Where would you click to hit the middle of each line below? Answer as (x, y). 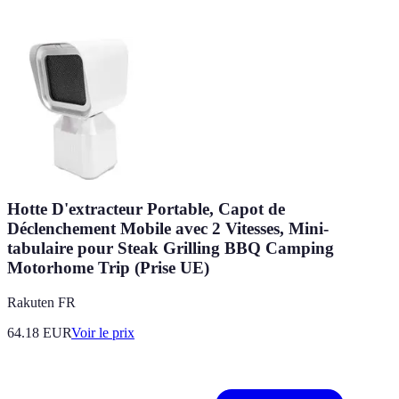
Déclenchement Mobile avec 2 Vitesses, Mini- (168, 229)
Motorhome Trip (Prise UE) (108, 268)
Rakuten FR (41, 302)
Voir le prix (103, 333)
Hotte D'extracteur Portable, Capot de (146, 209)
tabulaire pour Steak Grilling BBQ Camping (171, 248)
